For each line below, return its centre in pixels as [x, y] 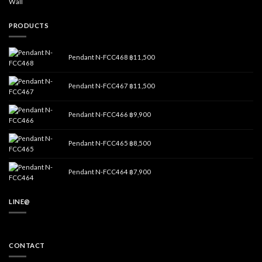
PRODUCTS [29, 26]
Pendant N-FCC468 [98, 57]
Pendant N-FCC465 [98, 143]
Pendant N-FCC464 [98, 172]
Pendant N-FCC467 [98, 86]
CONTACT [27, 246]
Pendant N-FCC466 [98, 115]
